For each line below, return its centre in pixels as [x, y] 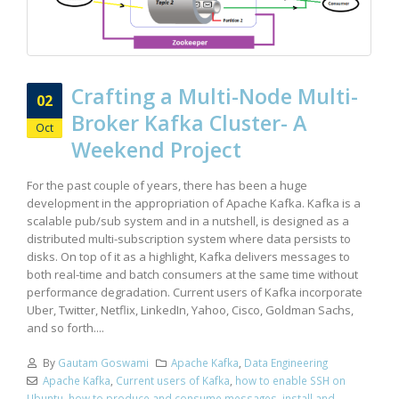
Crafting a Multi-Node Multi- [215, 97]
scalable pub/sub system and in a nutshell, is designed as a [188, 220]
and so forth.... [65, 327]
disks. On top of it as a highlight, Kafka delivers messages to [188, 256]
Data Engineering [286, 362]
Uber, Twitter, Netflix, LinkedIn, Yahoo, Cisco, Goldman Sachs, [190, 309]
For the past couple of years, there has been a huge [167, 185]
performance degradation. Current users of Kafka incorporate [195, 292]
